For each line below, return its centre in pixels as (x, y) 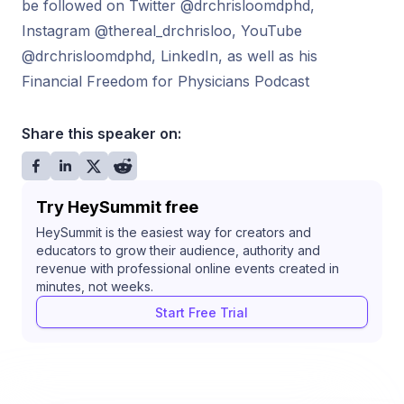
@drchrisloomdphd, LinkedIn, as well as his (170, 56)
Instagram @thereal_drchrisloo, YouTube (162, 31)
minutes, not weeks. (95, 286)
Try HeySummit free (117, 207)
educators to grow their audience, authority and (178, 250)
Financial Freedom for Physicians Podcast (165, 81)
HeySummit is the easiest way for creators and (174, 232)
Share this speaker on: (101, 133)
